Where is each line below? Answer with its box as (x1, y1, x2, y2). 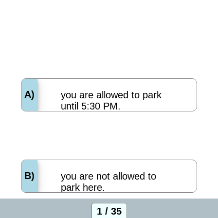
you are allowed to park (60, 89, 162, 100)
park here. (60, 182, 105, 193)
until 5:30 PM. (60, 100, 121, 111)
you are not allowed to (60, 170, 156, 182)
